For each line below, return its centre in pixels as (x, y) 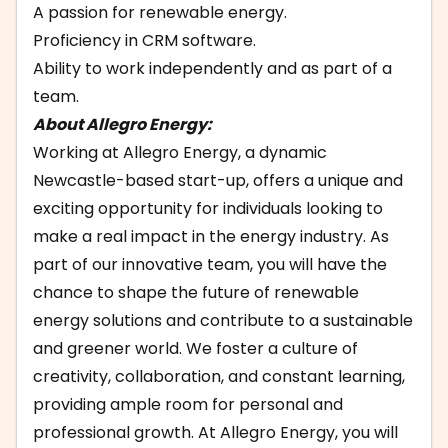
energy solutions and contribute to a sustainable (223, 320)
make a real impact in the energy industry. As (211, 236)
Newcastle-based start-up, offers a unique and (218, 180)
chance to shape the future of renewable (196, 292)
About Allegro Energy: (122, 124)
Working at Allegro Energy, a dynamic (180, 152)
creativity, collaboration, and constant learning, (219, 376)
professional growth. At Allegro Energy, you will (215, 432)
